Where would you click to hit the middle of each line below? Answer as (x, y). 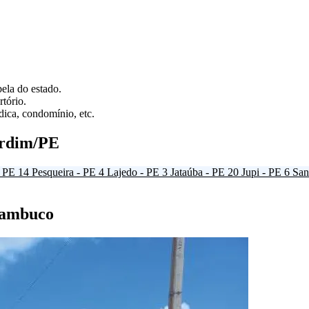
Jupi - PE (261, 172)
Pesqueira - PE (64, 172)
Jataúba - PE (198, 172)
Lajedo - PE (133, 172)
